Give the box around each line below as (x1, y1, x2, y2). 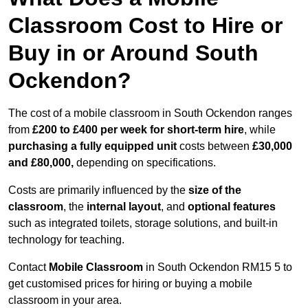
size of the (188, 184, 241, 197)
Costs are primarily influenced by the (8, 184, 188, 197)
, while (244, 124, 276, 136)
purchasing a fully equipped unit (8, 140, 177, 153)
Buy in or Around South (8, 41, 258, 66)
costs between (177, 140, 252, 153)
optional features (188, 201, 276, 213)
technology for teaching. (8, 234, 124, 246)
